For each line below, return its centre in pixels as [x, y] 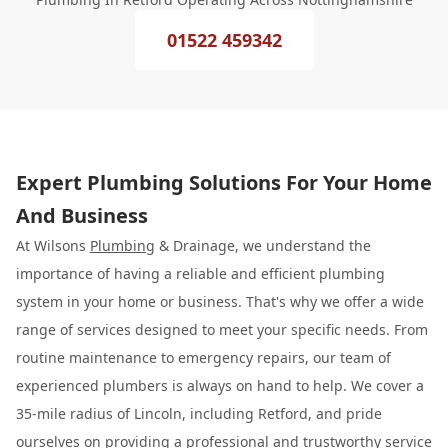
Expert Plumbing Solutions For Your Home [224, 182]
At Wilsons [53, 245]
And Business [82, 215]
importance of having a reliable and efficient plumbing [200, 273]
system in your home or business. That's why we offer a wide [220, 301]
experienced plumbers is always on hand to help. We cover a [220, 385]
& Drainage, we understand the [263, 245]
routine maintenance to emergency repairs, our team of [203, 357]
